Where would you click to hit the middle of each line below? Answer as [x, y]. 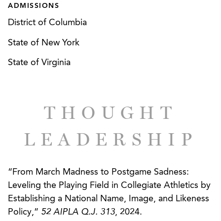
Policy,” [24, 212]
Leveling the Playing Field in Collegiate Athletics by [109, 186]
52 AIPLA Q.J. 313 [78, 212]
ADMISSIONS [34, 6]
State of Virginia [39, 63]
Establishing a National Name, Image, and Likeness [109, 199]
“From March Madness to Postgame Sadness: [98, 172]
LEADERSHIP [110, 139]
